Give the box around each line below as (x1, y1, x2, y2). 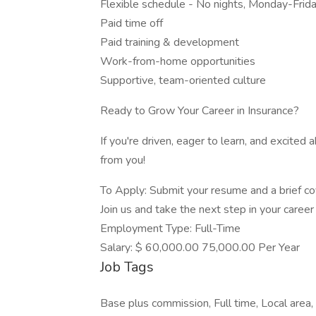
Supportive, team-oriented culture (100, 73, 266, 88)
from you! (100, 152, 145, 168)
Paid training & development (100, 35, 239, 50)
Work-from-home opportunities (100, 54, 255, 69)
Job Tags (100, 257, 154, 276)
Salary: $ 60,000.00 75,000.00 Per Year (100, 240, 300, 255)
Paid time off (100, 16, 163, 31)
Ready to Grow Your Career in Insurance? (100, 103, 299, 119)
